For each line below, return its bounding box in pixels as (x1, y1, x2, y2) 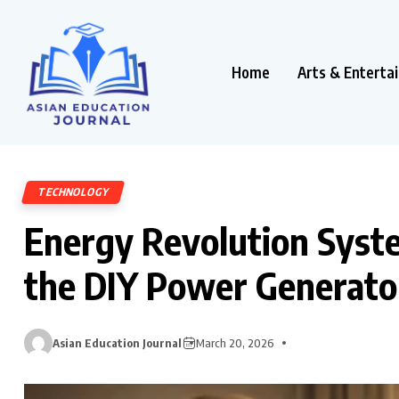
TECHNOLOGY (37, 184, 110, 199)
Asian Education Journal (53, 335, 182, 350)
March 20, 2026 (196, 335, 274, 350)
